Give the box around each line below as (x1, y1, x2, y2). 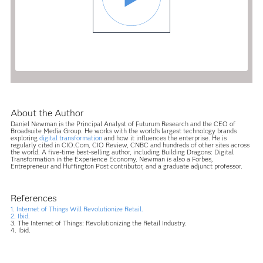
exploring (10, 133, 39, 142)
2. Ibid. (10, 211, 30, 220)
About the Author (10, 107, 84, 119)
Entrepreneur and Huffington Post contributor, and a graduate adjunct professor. (10, 161, 242, 170)
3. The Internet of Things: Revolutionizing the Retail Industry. (10, 218, 187, 227)
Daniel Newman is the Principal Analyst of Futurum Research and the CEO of (10, 119, 235, 128)
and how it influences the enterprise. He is (102, 133, 227, 142)
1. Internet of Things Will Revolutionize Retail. (10, 204, 143, 213)
